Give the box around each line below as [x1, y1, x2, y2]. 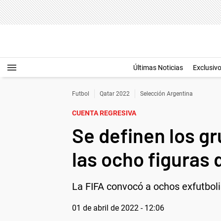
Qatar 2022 [100, 90, 130, 97]
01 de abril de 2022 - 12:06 [72, 203, 164, 213]
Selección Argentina [140, 90, 193, 97]
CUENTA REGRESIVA [72, 109, 136, 117]
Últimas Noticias [133, 64, 183, 72]
